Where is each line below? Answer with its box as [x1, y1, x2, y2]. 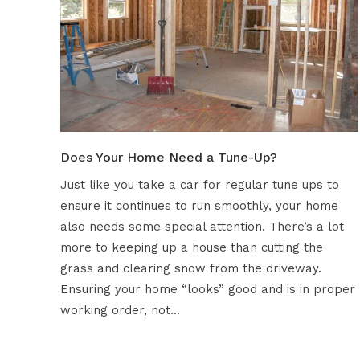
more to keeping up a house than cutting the [59, 240, 323, 256]
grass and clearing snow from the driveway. [59, 261, 321, 276]
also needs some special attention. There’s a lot [59, 219, 344, 235]
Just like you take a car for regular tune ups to [59, 178, 339, 193]
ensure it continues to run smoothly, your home [59, 198, 338, 214]
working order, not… [59, 303, 180, 318]
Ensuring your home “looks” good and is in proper [59, 282, 355, 297]
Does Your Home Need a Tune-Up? [59, 149, 277, 166]
